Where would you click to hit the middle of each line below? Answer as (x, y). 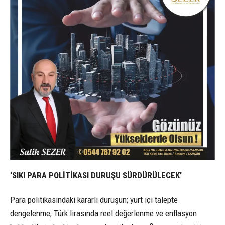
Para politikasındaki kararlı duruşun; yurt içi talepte (94, 200)
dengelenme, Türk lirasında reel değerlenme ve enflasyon (103, 213)
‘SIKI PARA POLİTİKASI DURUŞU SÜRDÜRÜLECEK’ (96, 175)
